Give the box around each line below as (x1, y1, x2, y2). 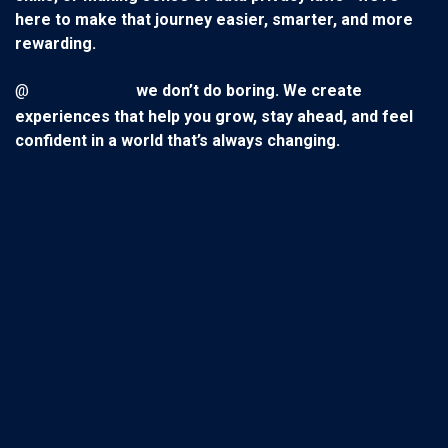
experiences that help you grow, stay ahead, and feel (15, 107, 413, 127)
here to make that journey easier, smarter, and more (15, 10, 413, 30)
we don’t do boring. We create (136, 81, 362, 101)
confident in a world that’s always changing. (15, 131, 340, 151)
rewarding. (15, 34, 96, 54)
